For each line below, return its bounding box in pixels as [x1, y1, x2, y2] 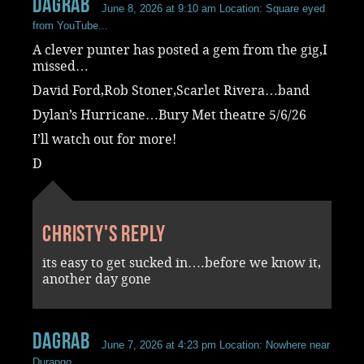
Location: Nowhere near [216, 338, 331, 351]
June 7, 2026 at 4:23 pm [102, 338, 217, 351]
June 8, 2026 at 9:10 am [102, 2, 217, 15]
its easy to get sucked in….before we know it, [42, 254, 321, 271]
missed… [32, 58, 89, 74]
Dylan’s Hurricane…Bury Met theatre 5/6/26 [32, 106, 306, 123]
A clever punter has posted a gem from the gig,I [32, 41, 327, 58]
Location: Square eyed [216, 2, 326, 15]
